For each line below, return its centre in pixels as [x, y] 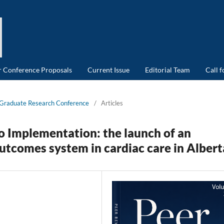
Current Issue [108, 69]
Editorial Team [167, 69]
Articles [112, 103]
